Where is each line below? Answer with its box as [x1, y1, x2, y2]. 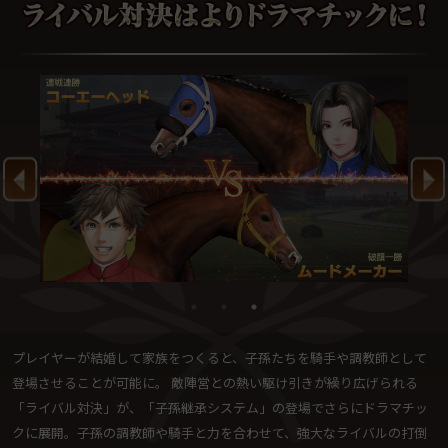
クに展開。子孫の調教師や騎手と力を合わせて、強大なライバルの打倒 [11, 423, 427, 443]
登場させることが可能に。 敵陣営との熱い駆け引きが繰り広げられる [11, 373, 418, 393]
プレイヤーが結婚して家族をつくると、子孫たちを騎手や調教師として [11, 348, 427, 368]
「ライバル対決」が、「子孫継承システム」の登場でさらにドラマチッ [11, 398, 428, 418]
